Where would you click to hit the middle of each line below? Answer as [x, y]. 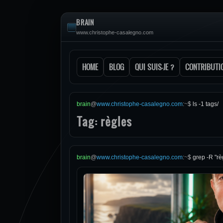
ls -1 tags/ [206, 104]
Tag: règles [104, 121]
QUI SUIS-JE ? [155, 67]
